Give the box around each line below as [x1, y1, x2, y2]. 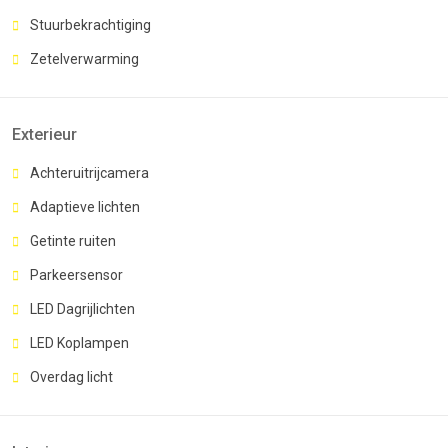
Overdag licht [30, 368, 113, 385]
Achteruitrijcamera [30, 164, 149, 181]
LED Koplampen [30, 334, 129, 351]
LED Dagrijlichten [30, 300, 135, 317]
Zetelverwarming [30, 50, 139, 67]
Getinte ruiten [30, 232, 116, 249]
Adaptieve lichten [30, 198, 140, 215]
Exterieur [12, 124, 77, 144]
